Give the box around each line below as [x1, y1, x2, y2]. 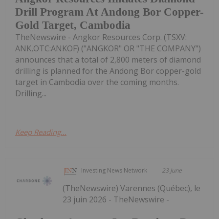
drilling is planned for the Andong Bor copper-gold [15, 66, 201, 77]
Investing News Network [81, 166, 148, 175]
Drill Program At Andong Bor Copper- [15, 6, 204, 19]
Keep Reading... [15, 127, 66, 137]
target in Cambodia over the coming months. [15, 77, 179, 88]
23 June [162, 166, 182, 175]
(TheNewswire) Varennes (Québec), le [63, 183, 201, 194]
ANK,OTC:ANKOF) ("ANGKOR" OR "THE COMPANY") [15, 43, 201, 54]
